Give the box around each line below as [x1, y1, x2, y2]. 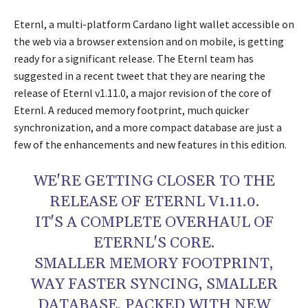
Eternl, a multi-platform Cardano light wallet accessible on [14, 17, 294, 32]
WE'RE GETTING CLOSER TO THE [33, 172, 275, 192]
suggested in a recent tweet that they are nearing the [14, 69, 265, 83]
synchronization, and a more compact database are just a [14, 120, 282, 135]
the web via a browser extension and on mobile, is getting [14, 34, 284, 49]
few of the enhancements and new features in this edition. [14, 137, 287, 152]
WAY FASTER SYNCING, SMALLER [30, 275, 278, 295]
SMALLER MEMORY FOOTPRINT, [34, 254, 274, 274]
